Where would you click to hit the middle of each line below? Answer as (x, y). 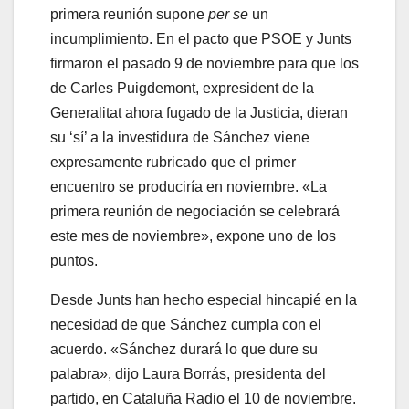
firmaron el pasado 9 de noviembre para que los (204, 64)
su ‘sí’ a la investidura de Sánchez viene (180, 138)
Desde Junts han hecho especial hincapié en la (204, 300)
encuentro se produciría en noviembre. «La (189, 187)
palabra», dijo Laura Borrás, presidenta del (188, 374)
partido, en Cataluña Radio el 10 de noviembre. (203, 399)
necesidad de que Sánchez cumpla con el (186, 325)
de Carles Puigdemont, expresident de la (182, 89)
